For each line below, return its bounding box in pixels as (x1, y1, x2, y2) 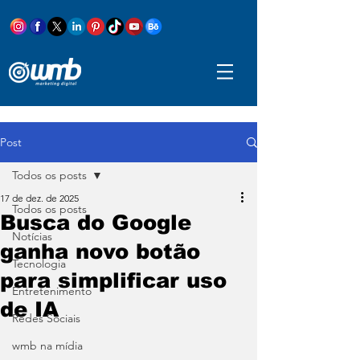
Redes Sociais (12, 311, 80, 325)
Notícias (12, 229, 52, 243)
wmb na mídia (12, 338, 83, 353)
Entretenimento (12, 284, 92, 298)
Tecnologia (12, 256, 66, 271)
